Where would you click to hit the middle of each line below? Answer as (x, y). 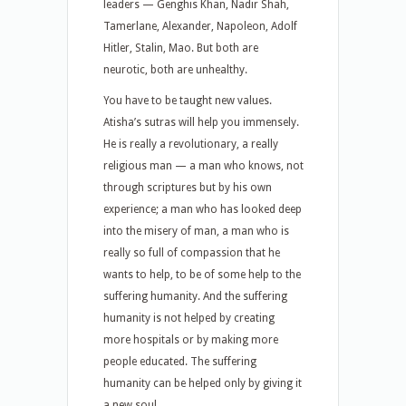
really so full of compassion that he (192, 253)
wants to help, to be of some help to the (202, 275)
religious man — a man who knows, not (203, 166)
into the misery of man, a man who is (196, 231)
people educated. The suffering (180, 362)
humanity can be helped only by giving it (203, 383)
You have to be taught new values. (188, 101)
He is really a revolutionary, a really (191, 144)
